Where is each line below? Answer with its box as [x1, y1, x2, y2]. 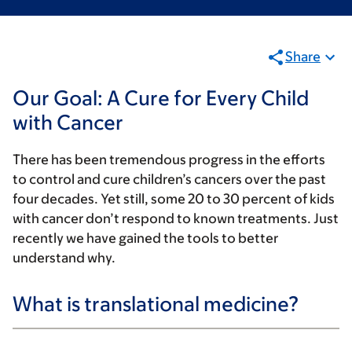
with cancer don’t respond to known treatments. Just [13, 211, 339, 226]
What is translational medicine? [13, 291, 299, 315]
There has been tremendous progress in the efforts [13, 152, 325, 167]
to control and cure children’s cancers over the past [13, 171, 326, 187]
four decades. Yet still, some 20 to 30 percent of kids [13, 191, 335, 207]
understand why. [13, 250, 115, 266]
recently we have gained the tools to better [13, 230, 278, 246]
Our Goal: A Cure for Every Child [13, 86, 309, 109]
